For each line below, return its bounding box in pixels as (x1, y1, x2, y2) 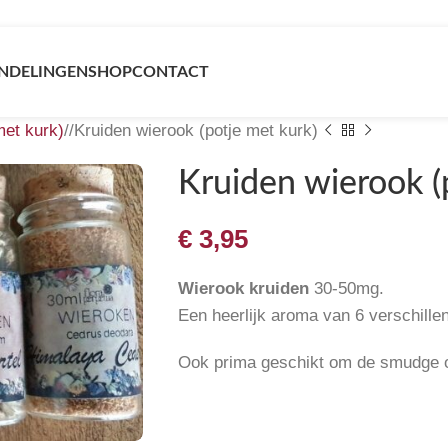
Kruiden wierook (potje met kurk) (74, 121, 318, 140)
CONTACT (132, 63, 209, 80)
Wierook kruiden (177, 279, 309, 298)
